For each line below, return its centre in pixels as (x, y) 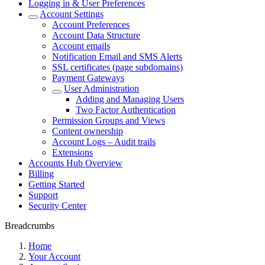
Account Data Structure (96, 35)
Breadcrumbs (30, 226)
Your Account (54, 256)
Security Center (57, 206)
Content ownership (88, 131)
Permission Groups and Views (109, 120)
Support (43, 195)
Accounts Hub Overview (75, 163)
